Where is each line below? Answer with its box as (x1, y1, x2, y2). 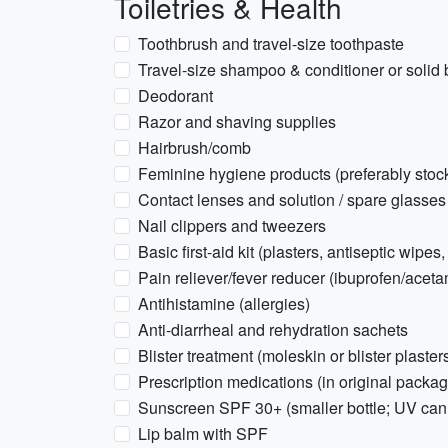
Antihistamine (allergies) (138, 292, 310, 315)
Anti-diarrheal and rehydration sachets (138, 318, 408, 341)
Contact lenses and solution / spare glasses (138, 188, 446, 211)
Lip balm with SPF (138, 422, 268, 445)
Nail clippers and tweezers (138, 214, 326, 237)
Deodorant (138, 84, 213, 107)
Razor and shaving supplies (138, 110, 336, 133)
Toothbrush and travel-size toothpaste (138, 32, 404, 55)
